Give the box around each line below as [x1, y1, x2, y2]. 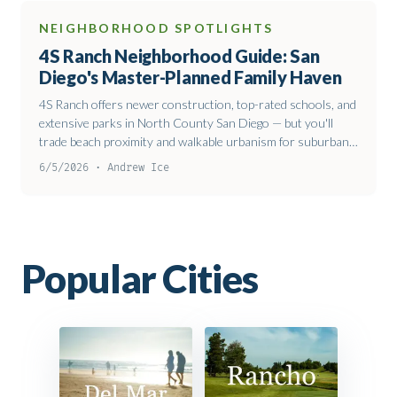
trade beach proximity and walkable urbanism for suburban [39, 134, 349, 149]
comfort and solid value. [39, 152, 165, 167]
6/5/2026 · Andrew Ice [39, 161, 169, 175]
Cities [162, 255, 258, 301]
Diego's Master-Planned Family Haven [39, 66, 342, 88]
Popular [21, 255, 163, 301]
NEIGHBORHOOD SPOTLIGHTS [39, 20, 274, 35]
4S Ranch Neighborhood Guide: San [39, 45, 320, 66]
